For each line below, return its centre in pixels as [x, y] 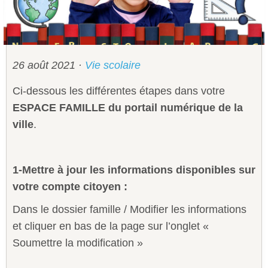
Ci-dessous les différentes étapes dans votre [119, 91]
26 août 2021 [45, 65]
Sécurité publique [47, 32]
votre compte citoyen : [70, 186]
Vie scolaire [113, 65]
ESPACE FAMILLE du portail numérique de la [128, 107]
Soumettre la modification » [78, 243]
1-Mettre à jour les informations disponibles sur [134, 170]
